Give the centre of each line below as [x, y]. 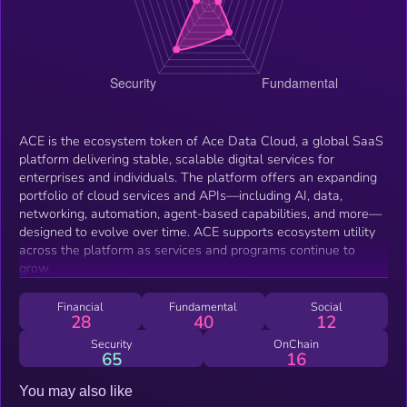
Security [111, 344]
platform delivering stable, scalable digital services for [177, 159]
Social [326, 307]
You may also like [76, 391]
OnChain [296, 344]
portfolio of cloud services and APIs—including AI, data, [181, 195]
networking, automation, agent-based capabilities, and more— [200, 213]
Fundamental [203, 307]
